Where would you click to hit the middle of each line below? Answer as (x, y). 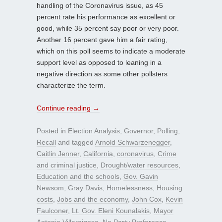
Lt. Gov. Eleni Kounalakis (111, 210)
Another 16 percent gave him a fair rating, (102, 39)
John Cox (147, 199)
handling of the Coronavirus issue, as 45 (100, 5)
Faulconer (52, 210)
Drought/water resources (139, 165)
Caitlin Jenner (58, 153)
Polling (167, 131)
